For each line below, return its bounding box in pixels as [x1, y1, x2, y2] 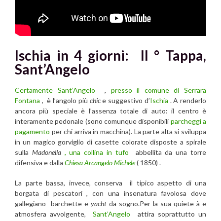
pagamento [15, 127, 50, 136]
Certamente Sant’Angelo [15, 85, 95, 94]
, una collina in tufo [61, 147, 129, 156]
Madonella [32, 147, 61, 156]
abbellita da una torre [128, 147, 207, 156]
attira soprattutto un [130, 209, 207, 218]
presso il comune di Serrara [110, 85, 206, 94]
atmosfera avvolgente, [15, 209, 93, 218]
